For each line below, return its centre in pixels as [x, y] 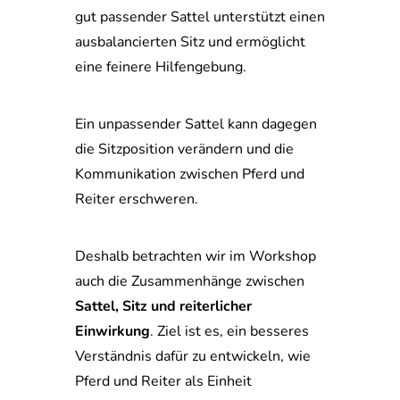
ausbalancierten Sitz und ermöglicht [190, 42]
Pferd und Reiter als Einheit [163, 381]
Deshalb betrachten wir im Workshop [196, 256]
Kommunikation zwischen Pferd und [190, 174]
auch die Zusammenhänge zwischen [190, 281]
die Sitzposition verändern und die [184, 149]
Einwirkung [112, 331]
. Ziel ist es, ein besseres [229, 331]
